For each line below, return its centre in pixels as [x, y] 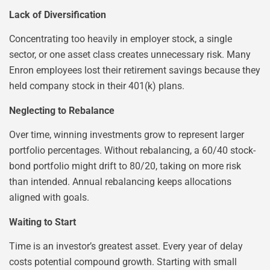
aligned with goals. [49, 198]
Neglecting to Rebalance [62, 110]
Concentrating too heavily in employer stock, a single [121, 39]
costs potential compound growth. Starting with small [123, 262]
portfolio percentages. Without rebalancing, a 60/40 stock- [132, 151]
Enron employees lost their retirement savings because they [135, 71]
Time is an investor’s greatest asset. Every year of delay [126, 246]
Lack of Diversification [58, 15]
